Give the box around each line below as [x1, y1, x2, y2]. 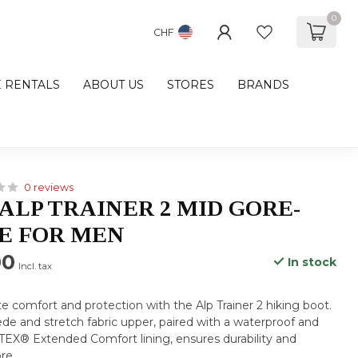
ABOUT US [83, 78, 144, 92]
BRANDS [237, 78, 289, 92]
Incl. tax [18, 261, 53, 272]
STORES [167, 78, 214, 92]
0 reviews [24, 181, 74, 193]
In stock [284, 255, 336, 269]
